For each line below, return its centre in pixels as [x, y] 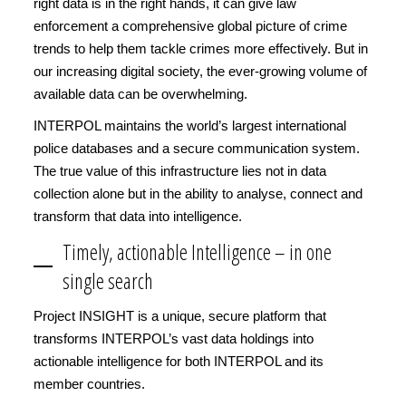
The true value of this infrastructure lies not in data [180, 171]
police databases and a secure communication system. [197, 148]
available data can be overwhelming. [140, 94]
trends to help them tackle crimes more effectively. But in [201, 48]
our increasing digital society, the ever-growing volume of [200, 71]
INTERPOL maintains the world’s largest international [190, 126]
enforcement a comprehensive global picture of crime [190, 26]
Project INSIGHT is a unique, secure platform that [180, 316]
